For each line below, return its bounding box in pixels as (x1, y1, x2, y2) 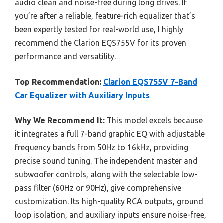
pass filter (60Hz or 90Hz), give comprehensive (15, 183, 181, 192)
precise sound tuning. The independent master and (15, 156, 198, 165)
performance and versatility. (15, 51, 116, 61)
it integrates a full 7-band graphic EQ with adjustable (15, 129, 205, 138)
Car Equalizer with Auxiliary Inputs (15, 90, 150, 100)
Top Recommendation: (15, 77, 101, 86)
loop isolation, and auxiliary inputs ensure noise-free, (15, 210, 206, 219)
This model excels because (105, 115, 203, 125)
